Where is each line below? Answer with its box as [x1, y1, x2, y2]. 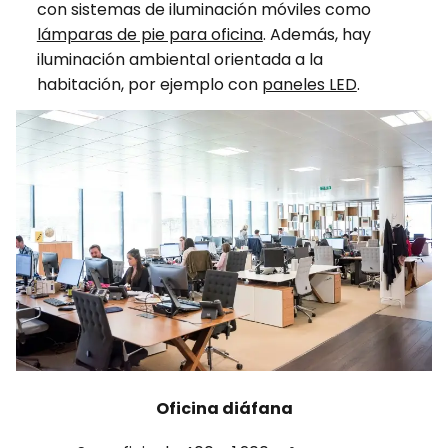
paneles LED [261, 73, 357, 97]
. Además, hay [262, 23, 371, 47]
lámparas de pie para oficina [36, 23, 263, 47]
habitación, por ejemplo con [36, 73, 262, 97]
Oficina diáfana [155, 396, 293, 420]
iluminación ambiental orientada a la [36, 48, 323, 72]
